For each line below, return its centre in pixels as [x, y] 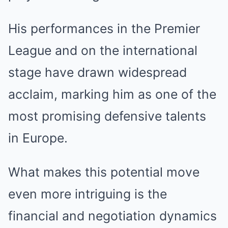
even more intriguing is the [88, 194]
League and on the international [103, 50]
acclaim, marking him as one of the [112, 94]
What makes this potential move [104, 172]
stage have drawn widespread [97, 72]
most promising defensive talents [107, 116]
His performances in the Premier [104, 28]
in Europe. [38, 138]
